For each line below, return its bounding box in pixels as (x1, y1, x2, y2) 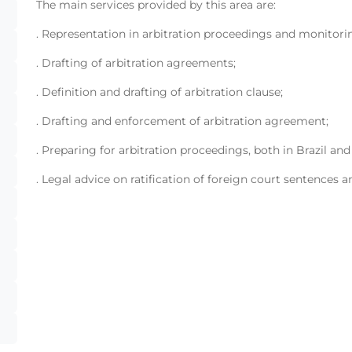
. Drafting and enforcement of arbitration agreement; (36, 114, 328, 128)
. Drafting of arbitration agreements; (36, 56, 236, 70)
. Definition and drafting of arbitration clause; (36, 85, 283, 99)
